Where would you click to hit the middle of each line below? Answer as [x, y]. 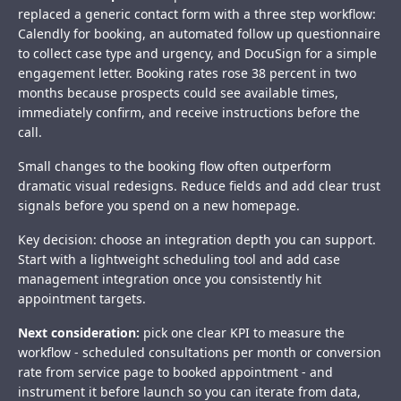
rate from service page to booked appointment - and [175, 372]
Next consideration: [79, 333]
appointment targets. [82, 299]
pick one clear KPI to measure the [242, 333]
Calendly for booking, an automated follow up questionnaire [199, 34]
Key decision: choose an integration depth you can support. [197, 240]
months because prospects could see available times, [178, 93]
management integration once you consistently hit [170, 279]
